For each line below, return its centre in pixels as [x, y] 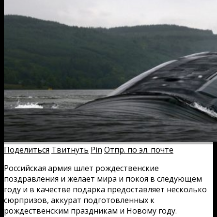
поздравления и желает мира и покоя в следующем [103, 178]
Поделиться [27, 149]
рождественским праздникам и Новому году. [90, 210]
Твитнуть [70, 149]
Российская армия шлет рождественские [81, 168]
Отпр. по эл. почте [139, 149]
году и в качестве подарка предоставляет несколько [105, 189]
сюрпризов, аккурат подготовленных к [79, 200]
